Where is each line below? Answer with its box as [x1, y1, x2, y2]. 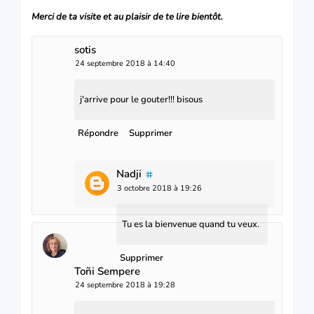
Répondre [78, 126, 118, 139]
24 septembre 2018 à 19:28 [75, 279, 175, 290]
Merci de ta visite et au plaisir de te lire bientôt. [32, 10, 223, 23]
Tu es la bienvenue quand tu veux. [122, 217, 259, 231]
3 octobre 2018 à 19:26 [117, 182, 202, 193]
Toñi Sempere [74, 264, 140, 278]
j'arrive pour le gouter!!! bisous [80, 93, 203, 106]
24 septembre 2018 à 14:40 [75, 57, 175, 69]
